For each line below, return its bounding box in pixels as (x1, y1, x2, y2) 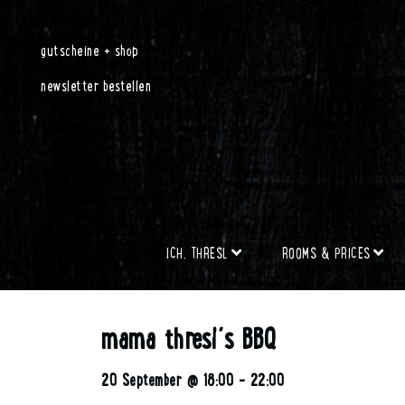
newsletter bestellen (41, 74, 151, 96)
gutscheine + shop (41, 39, 139, 61)
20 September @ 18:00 (101, 368, 233, 391)
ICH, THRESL (166, 241, 229, 263)
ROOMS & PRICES (281, 241, 371, 263)
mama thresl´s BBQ (101, 317, 277, 358)
